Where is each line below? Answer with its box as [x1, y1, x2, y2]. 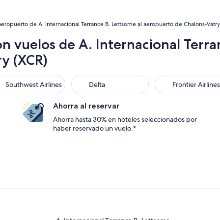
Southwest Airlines [5, 80, 62, 89]
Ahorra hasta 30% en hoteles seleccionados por [53, 115, 197, 124]
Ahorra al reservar [53, 101, 119, 110]
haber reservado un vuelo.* [53, 124, 136, 133]
